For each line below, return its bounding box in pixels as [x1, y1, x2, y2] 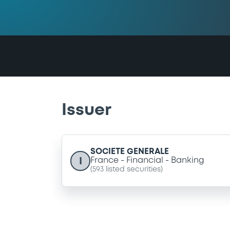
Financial [126, 157, 163, 165]
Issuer [62, 103, 111, 118]
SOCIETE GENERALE [90, 148, 169, 156]
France [90, 157, 119, 165]
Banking [171, 157, 204, 165]
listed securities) [104, 166, 163, 173]
